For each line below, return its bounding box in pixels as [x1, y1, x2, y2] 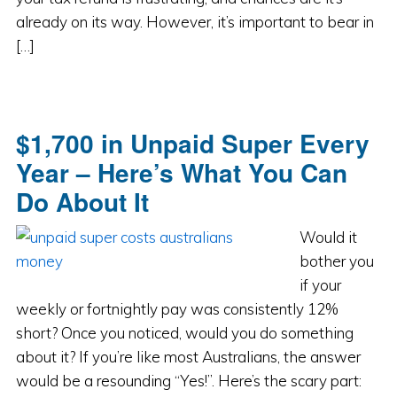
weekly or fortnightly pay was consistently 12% [15, 300, 339, 318]
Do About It [15, 183, 149, 220]
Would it [299, 228, 357, 246]
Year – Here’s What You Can [15, 154, 347, 191]
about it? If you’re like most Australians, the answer [15, 347, 361, 366]
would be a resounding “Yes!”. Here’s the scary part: [15, 371, 362, 390]
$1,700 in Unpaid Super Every [15, 125, 370, 161]
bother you [299, 252, 374, 270]
